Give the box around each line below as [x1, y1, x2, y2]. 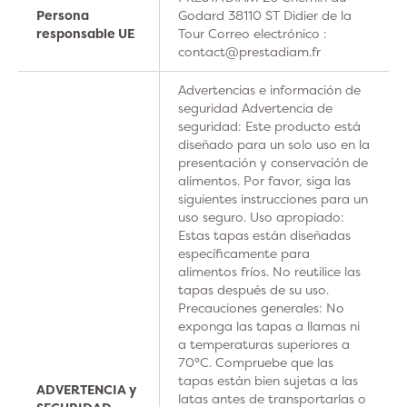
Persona [36, 6, 89, 24]
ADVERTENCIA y [36, 381, 136, 398]
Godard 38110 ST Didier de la [178, 6, 352, 24]
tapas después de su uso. [178, 281, 329, 298]
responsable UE [36, 25, 134, 42]
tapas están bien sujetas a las [178, 372, 358, 389]
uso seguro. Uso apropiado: [178, 208, 344, 225]
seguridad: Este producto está [178, 117, 361, 134]
